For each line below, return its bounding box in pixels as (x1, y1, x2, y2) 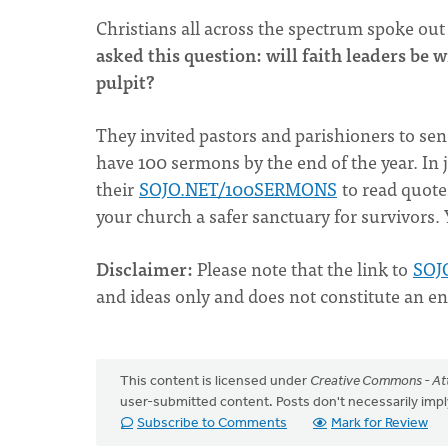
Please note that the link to (193, 254, 412, 283)
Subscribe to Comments (137, 416, 287, 431)
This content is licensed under (120, 374, 310, 389)
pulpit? (96, 67, 154, 96)
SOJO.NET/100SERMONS (139, 174, 337, 203)
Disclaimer (96, 254, 187, 283)
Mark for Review (331, 416, 428, 431)
